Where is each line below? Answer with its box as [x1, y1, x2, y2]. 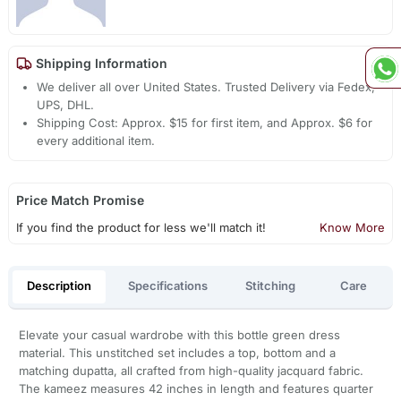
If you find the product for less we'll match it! [15, 220, 266, 235]
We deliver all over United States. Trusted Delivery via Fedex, [37, 80, 376, 95]
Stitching [244, 278, 295, 294]
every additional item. [37, 133, 156, 149]
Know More [320, 220, 386, 235]
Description [26, 278, 91, 294]
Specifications [128, 278, 209, 294]
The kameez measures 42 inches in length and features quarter [18, 380, 373, 396]
